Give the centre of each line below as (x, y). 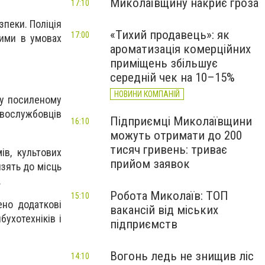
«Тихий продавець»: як (170, 35)
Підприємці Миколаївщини (181, 121)
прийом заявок (150, 164)
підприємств (144, 224)
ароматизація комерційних (180, 49)
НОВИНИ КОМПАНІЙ (147, 94)
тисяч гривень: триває (169, 150)
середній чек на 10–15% (172, 77)
